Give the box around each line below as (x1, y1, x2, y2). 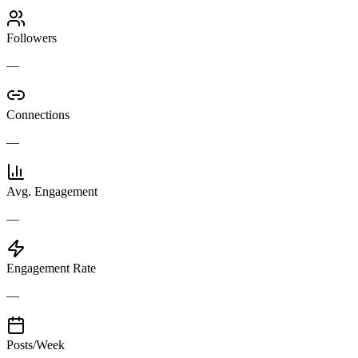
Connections (6, 107, 70, 121)
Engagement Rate (6, 261, 96, 275)
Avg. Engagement (6, 184, 97, 198)
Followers (6, 30, 57, 45)
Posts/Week (6, 337, 65, 352)
